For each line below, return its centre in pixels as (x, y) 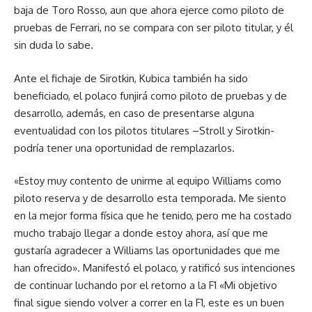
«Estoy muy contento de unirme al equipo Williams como (148, 181)
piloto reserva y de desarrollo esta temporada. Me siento (150, 198)
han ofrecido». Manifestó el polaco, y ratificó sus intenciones (155, 268)
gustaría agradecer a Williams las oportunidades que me (147, 250)
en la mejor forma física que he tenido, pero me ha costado (153, 216)
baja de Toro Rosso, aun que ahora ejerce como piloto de (149, 10)
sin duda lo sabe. (54, 45)
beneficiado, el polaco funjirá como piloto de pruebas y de (150, 95)
